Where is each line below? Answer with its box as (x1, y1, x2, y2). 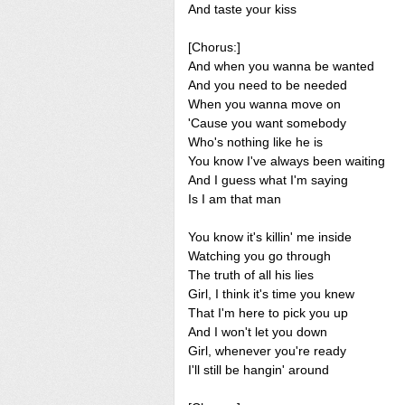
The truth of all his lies (188, 268, 314, 282)
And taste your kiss (188, 2, 297, 16)
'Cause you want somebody (188, 116, 346, 130)
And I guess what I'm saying (188, 173, 348, 187)
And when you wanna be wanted (188, 59, 374, 73)
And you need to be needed (188, 78, 347, 92)
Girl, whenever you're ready (188, 344, 346, 358)
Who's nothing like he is (188, 135, 323, 149)
